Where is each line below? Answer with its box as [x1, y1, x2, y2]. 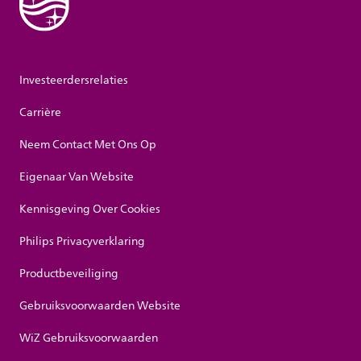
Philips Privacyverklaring [19, 232, 145, 251]
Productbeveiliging [19, 264, 118, 284]
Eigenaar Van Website [19, 168, 134, 187]
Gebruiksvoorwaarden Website [19, 297, 180, 316]
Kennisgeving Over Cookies [19, 200, 160, 219]
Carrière [19, 103, 61, 122]
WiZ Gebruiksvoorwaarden [19, 329, 158, 348]
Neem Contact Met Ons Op [19, 135, 156, 155]
